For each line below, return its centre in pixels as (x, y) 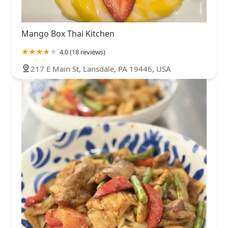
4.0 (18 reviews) (82, 52)
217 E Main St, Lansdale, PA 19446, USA (101, 68)
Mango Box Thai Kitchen (68, 33)
